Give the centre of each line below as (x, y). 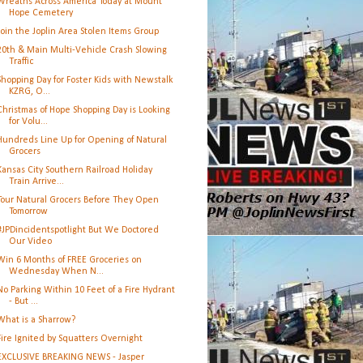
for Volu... (28, 122)
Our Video (30, 241)
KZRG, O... (29, 92)
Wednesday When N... (56, 271)
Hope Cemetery (41, 13)
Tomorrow (28, 211)
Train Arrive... (36, 181)
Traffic (21, 62)
